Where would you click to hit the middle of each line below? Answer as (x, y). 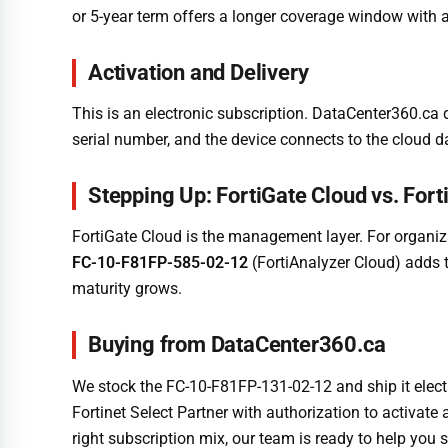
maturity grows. (127, 289)
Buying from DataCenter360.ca (237, 345)
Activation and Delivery (198, 72)
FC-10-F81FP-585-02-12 (160, 263)
